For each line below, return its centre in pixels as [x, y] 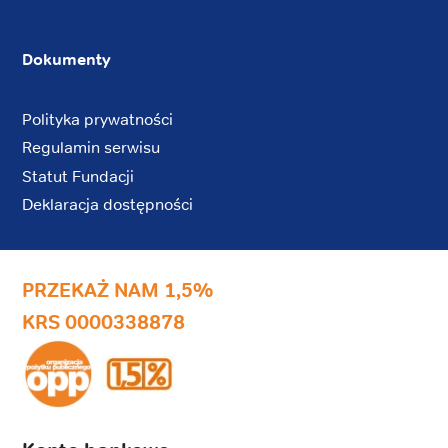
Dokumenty [66, 60]
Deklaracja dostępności [107, 204]
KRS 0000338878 [103, 322]
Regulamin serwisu [91, 148]
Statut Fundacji [78, 176]
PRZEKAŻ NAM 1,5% [117, 290]
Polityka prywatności [97, 120]
